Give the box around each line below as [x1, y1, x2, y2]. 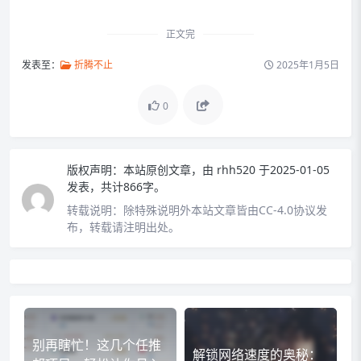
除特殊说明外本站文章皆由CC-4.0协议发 [123, 201, 327, 218]
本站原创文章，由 [123, 161, 214, 177]
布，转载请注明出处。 [67, 218, 180, 234]
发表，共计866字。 [67, 178, 165, 194]
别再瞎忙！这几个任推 [32, 335, 161, 354]
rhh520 [217, 161, 259, 177]
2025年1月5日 [274, 57, 339, 72]
